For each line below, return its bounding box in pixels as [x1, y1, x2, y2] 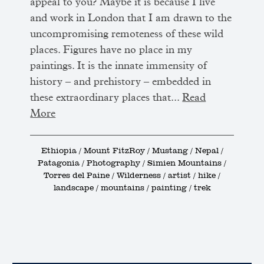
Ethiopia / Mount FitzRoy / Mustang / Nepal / [41, 146, 223, 156]
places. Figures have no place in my [30, 45, 193, 56]
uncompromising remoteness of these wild [30, 29, 224, 40]
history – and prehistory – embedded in [30, 77, 212, 88]
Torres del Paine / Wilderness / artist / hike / [44, 170, 220, 180]
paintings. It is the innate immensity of [30, 61, 207, 72]
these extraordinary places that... [30, 93, 183, 104]
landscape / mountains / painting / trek [53, 183, 211, 193]
